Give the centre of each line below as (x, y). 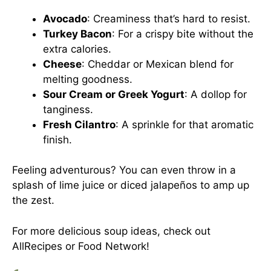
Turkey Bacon (77, 34)
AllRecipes (37, 246)
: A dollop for (216, 94)
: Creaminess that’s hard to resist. (169, 18)
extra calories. (77, 49)
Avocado (65, 18)
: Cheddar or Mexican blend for (158, 64)
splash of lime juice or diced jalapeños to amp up (131, 185)
